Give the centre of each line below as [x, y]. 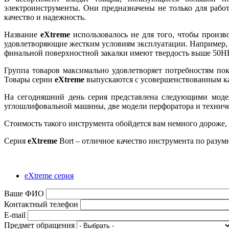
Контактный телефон [41, 204]
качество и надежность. [45, 17]
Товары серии [29, 79]
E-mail [15, 215]
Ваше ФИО [24, 193]
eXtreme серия [49, 175]
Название [22, 34]
